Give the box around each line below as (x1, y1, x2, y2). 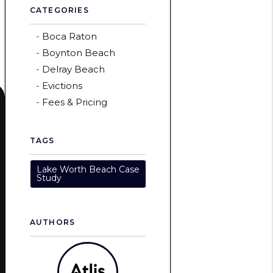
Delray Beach (41, 63, 105, 75)
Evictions (41, 80, 82, 91)
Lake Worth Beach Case (36, 164, 140, 175)
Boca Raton (41, 30, 97, 42)
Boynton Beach (41, 47, 115, 58)
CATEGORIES (29, 5, 89, 15)
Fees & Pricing (41, 96, 107, 108)
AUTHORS (29, 218, 76, 227)
